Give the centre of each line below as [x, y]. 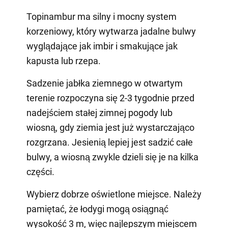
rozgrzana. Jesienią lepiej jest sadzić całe [109, 142]
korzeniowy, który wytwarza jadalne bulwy [111, 31]
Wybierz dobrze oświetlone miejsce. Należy [114, 194]
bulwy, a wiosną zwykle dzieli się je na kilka [112, 157]
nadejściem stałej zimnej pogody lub [99, 112]
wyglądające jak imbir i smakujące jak [102, 46]
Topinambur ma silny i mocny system [101, 16]
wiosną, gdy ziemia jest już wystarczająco [110, 127]
